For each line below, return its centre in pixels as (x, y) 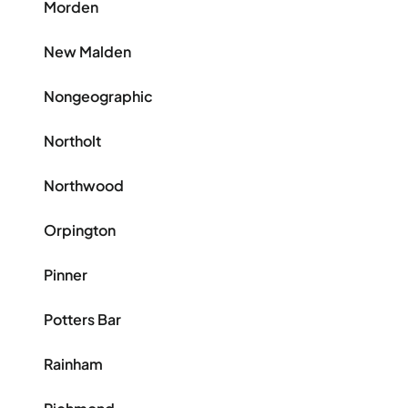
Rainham (73, 364)
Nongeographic (98, 97)
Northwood (84, 186)
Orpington (80, 230)
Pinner (66, 275)
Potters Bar (82, 320)
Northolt (72, 141)
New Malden (87, 52)
